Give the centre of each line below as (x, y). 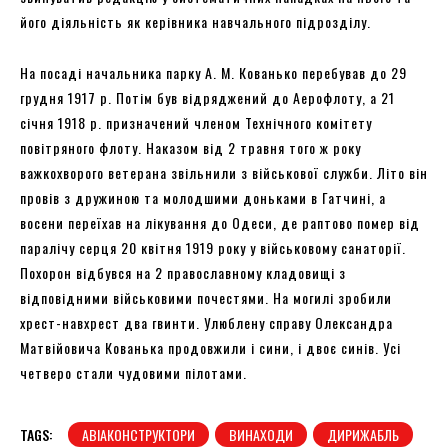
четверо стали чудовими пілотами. (135, 373)
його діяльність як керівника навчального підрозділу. (195, 22)
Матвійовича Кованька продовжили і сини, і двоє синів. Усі (210, 348)
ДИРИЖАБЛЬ (363, 435)
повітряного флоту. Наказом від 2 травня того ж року (190, 148)
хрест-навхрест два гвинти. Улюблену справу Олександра (206, 323)
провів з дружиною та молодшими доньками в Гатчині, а (203, 198)
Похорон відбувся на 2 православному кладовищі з (183, 273)
